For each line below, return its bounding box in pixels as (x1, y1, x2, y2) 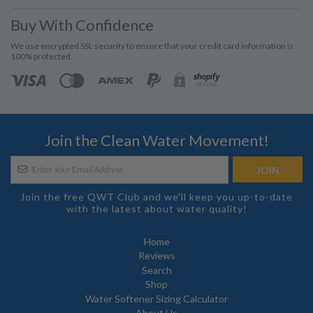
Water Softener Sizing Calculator (85, 292, 228, 305)
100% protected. (10, 50, 73, 61)
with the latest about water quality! (66, 202, 247, 214)
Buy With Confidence (10, 15, 154, 34)
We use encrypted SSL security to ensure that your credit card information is (10, 40, 293, 51)
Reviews (138, 249, 175, 262)
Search (141, 263, 172, 276)
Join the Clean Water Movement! (44, 130, 269, 150)
